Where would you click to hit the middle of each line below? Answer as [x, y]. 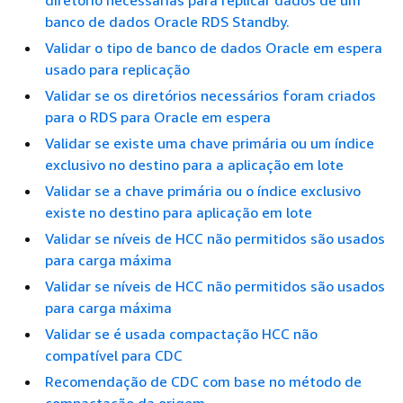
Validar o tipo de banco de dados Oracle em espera [214, 48]
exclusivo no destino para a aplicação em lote [194, 165]
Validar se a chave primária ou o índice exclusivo [203, 191]
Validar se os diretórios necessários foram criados [210, 95]
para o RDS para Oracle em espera [158, 117]
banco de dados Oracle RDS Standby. [167, 22]
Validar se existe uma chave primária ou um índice [210, 143]
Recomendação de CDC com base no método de [203, 381]
